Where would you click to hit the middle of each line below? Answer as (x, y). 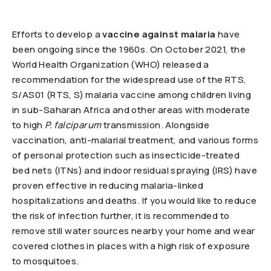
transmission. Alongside (155, 125)
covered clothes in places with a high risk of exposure (131, 246)
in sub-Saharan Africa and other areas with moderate (131, 110)
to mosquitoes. (46, 261)
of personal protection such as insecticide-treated (126, 155)
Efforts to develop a (56, 34)
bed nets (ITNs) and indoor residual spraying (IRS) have (135, 170)
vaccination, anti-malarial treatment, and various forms (135, 140)
